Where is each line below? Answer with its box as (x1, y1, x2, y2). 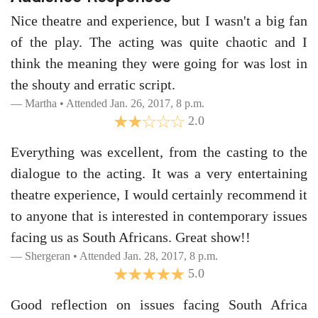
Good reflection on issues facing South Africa (11, 297, 307, 312)
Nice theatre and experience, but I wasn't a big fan (11, 13, 307, 28)
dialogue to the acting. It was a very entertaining (11, 165, 307, 181)
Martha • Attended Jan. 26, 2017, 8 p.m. (25, 97, 204, 109)
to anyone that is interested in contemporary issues (11, 208, 307, 224)
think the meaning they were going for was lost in (11, 55, 307, 71)
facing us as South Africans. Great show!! (11, 229, 251, 245)
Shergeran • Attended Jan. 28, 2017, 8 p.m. (25, 250, 218, 262)
